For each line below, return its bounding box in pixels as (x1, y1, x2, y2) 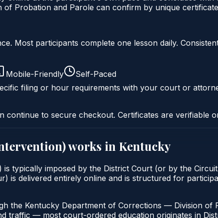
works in (66, 138, 119, 154)
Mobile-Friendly (6, 69, 64, 79)
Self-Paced (75, 69, 116, 79)
